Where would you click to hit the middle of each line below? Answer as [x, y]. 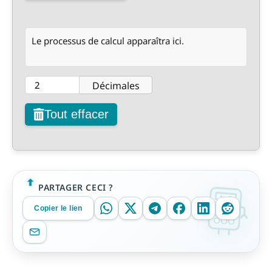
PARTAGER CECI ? [76, 187]
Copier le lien [58, 208]
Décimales [116, 86]
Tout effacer [76, 114]
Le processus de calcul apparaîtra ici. [108, 41]
